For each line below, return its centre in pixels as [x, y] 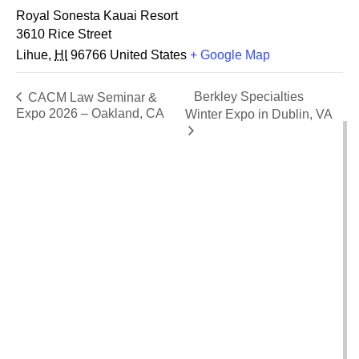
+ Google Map [230, 54]
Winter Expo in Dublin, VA [259, 114]
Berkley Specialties [249, 97]
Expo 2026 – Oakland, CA [90, 113]
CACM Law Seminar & [91, 97]
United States [148, 54]
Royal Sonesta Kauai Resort [97, 15]
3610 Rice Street [64, 34]
